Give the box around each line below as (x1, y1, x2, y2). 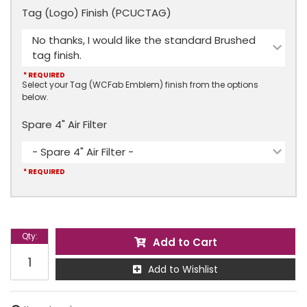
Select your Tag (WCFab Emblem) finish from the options (22, 79, 258, 90)
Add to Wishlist (148, 262, 218, 276)
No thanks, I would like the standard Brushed (32, 33, 256, 47)
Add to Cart (152, 235, 217, 249)
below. (22, 91, 49, 103)
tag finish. (32, 48, 82, 62)
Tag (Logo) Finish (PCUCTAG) (22, 5, 171, 20)
